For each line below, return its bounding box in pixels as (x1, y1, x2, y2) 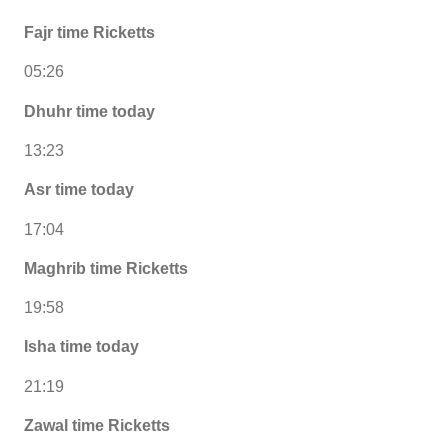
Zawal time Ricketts (24, 416, 170, 434)
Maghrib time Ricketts (24, 259, 188, 277)
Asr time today (24, 181, 134, 199)
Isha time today (24, 338, 139, 356)
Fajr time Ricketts (24, 24, 155, 42)
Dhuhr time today (24, 102, 155, 120)
